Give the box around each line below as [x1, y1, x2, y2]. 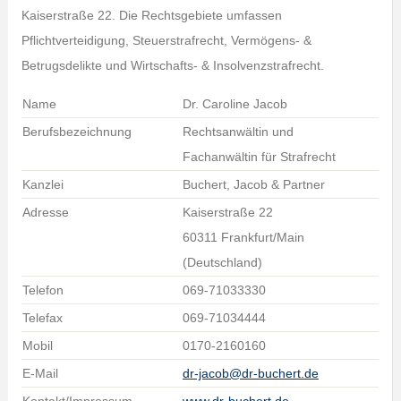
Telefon [21, 283, 64, 297]
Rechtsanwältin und [182, 124, 294, 139]
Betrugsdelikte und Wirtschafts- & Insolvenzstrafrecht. [21, 58, 324, 73]
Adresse [21, 205, 69, 219]
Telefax [21, 311, 63, 325]
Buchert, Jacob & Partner [182, 177, 325, 192]
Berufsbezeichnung [21, 124, 132, 139]
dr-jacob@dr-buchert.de [182, 366, 319, 380]
